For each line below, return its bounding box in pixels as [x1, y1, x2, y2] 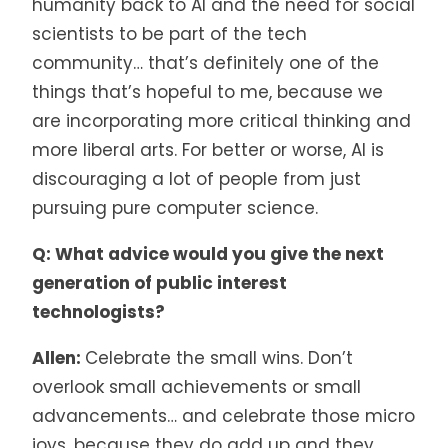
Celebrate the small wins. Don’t [85, 345, 353, 370]
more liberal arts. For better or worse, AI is [32, 137, 384, 162]
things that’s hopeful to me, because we [32, 79, 383, 104]
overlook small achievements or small [32, 374, 361, 399]
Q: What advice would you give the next [32, 241, 384, 266]
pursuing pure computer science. [32, 195, 318, 220]
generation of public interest [32, 270, 287, 295]
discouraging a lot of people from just [32, 166, 361, 191]
